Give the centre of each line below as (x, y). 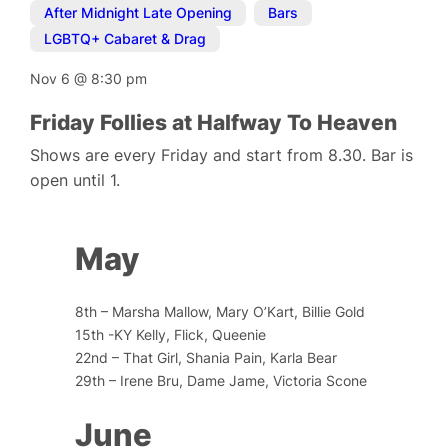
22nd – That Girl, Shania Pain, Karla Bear (206, 357)
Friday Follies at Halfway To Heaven (214, 122)
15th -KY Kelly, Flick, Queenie (171, 334)
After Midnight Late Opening (138, 13)
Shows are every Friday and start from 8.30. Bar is (222, 155)
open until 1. (75, 180)
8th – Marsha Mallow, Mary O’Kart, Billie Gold (220, 311)
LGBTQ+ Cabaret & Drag (125, 39)
